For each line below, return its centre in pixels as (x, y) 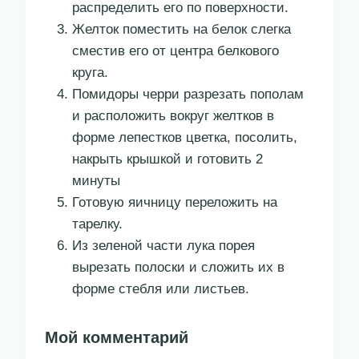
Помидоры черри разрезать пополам (188, 95)
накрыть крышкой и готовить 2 (167, 159)
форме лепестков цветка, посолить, (185, 138)
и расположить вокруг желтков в (173, 116)
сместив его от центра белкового (175, 51)
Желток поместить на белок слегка (182, 30)
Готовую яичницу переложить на (175, 203)
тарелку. (97, 224)
